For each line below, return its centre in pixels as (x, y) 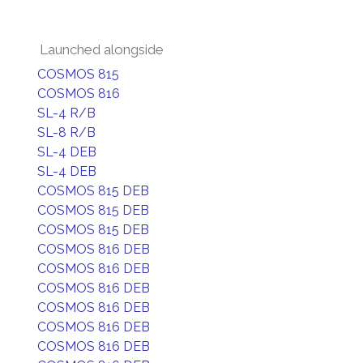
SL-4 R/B (66, 113)
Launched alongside (102, 49)
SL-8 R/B (66, 132)
